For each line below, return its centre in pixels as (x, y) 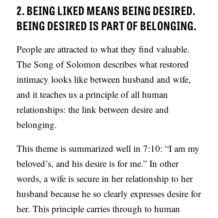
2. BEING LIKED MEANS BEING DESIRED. (106, 10)
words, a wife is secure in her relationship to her (105, 179)
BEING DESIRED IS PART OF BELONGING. (107, 25)
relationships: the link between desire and (93, 109)
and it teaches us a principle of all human (92, 94)
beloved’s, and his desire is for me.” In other (98, 163)
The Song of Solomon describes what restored (103, 64)
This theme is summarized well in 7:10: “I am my (108, 148)
